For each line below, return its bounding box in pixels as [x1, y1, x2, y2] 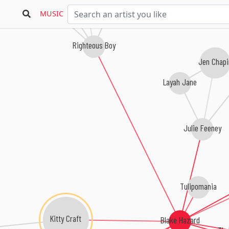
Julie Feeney [185, 121, 224, 133]
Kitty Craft [50, 213, 82, 224]
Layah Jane [167, 75, 201, 86]
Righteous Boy [72, 40, 116, 52]
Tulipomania [177, 179, 215, 191]
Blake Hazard [160, 214, 200, 226]
